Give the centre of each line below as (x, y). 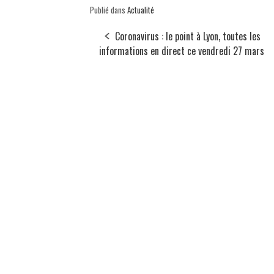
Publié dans (109, 10)
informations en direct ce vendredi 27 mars (182, 51)
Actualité (141, 10)
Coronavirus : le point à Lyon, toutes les (188, 36)
